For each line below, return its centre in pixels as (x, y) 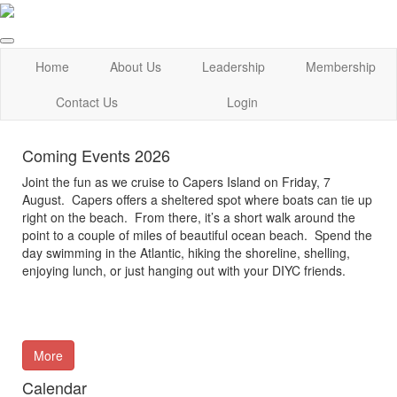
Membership (341, 67)
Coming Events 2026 (96, 156)
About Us (136, 67)
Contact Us (86, 102)
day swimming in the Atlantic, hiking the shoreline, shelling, (186, 253)
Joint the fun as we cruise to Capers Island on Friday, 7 (176, 182)
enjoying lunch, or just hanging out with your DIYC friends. (184, 271)
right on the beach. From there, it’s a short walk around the (189, 218)
